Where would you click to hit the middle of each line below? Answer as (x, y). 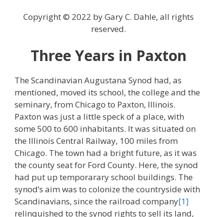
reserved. (108, 29)
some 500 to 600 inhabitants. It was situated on (105, 129)
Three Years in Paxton (108, 56)
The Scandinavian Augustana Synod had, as (98, 80)
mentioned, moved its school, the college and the (107, 93)
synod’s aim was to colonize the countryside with (107, 189)
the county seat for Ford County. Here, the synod (106, 165)
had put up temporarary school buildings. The (104, 177)
